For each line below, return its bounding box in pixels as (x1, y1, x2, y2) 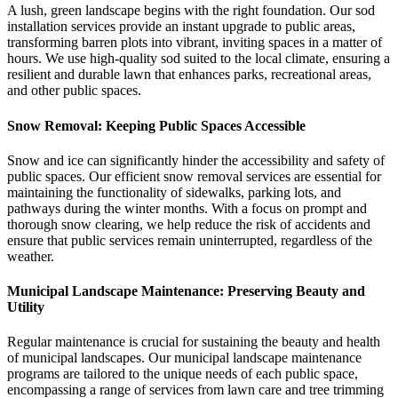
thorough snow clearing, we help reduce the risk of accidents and (7, 216, 370, 232)
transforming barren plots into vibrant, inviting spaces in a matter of (7, 35, 382, 51)
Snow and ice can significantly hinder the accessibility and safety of (7, 152, 385, 168)
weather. (7, 248, 54, 264)
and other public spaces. (7, 83, 141, 99)
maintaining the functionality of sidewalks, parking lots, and (7, 184, 341, 200)
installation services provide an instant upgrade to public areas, (7, 19, 355, 35)
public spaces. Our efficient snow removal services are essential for (7, 168, 381, 184)
